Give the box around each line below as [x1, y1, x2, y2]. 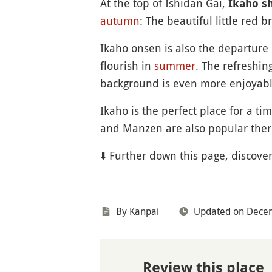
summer [154, 58, 195, 73]
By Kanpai [115, 204, 159, 218]
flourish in [100, 58, 154, 73]
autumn [100, 13, 140, 28]
